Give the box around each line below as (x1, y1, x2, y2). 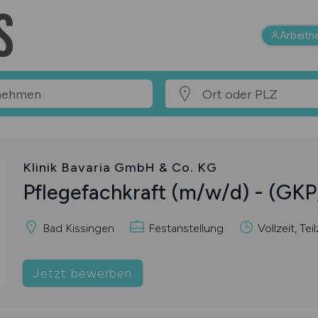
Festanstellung (145, 221, 224, 235)
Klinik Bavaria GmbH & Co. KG (22, 160, 217, 175)
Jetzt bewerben (33, 265, 132, 281)
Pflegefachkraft (22, 180, 171, 204)
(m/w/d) (170, 180, 249, 204)
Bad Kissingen (39, 221, 114, 235)
